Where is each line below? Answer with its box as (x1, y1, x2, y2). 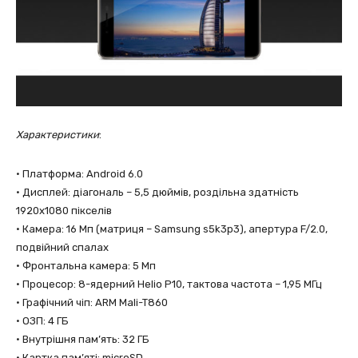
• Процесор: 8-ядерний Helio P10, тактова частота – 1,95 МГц (16, 278, 322, 290)
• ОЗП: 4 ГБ (16, 315, 69, 327)
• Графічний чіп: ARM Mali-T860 (16, 296, 168, 308)
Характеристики (16, 129, 99, 141)
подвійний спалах (16, 241, 109, 253)
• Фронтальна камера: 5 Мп (16, 260, 156, 272)
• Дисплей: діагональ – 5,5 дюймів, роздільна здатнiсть (16, 186, 299, 198)
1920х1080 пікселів (16, 205, 112, 217)
